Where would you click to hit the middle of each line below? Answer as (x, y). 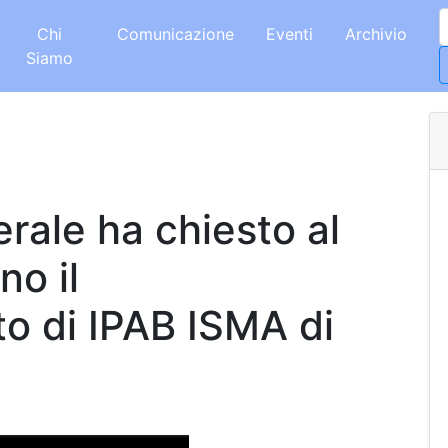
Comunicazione (176, 34)
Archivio (376, 34)
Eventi (290, 34)
